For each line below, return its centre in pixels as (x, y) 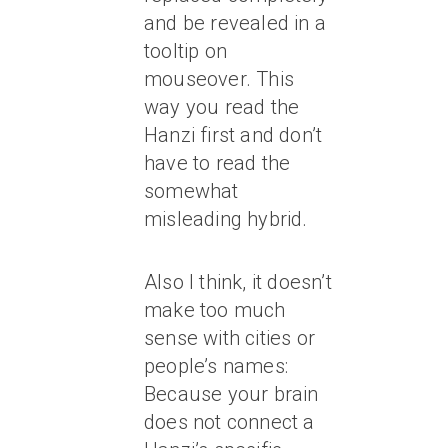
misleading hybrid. (226, 219)
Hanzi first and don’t (233, 135)
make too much (215, 310)
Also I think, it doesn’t (238, 282)
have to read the (217, 163)
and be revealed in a (235, 23)
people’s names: (216, 366)
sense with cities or (229, 338)
